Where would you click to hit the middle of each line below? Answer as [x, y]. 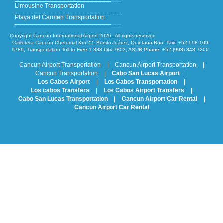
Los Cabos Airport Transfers [144, 90]
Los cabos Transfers [60, 90]
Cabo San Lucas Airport [146, 73]
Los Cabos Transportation [141, 82]
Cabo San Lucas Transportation [63, 99]
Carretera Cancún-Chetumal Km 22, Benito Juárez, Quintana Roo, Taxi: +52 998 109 [110, 43]
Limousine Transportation [50, 6]
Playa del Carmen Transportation [60, 17]
